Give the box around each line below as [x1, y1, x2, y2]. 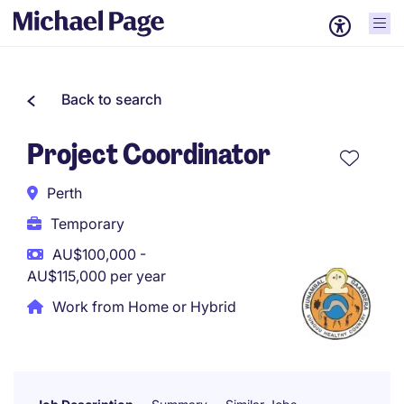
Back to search [61, 90, 162, 108]
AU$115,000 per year [27, 267, 166, 285]
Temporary [50, 215, 124, 233]
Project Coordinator [27, 135, 271, 173]
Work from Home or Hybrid [52, 298, 236, 316]
